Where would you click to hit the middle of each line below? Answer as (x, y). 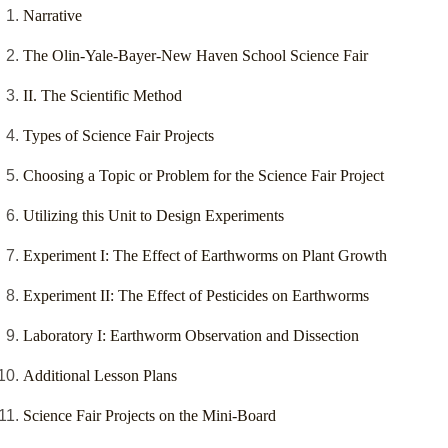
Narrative (52, 16)
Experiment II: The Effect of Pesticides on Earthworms (196, 296)
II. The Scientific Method (102, 96)
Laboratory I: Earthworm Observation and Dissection (191, 336)
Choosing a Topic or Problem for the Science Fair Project (203, 176)
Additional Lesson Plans (100, 376)
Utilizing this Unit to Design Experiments (153, 216)
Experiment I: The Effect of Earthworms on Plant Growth (205, 256)
